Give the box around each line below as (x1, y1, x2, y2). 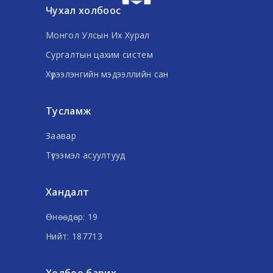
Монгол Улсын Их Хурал (46, 29, 150, 41)
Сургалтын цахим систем (46, 48, 154, 60)
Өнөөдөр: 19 (46, 210, 98, 222)
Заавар (46, 129, 76, 141)
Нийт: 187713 (46, 230, 102, 242)
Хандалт (46, 185, 90, 199)
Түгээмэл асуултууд (46, 149, 126, 161)
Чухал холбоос (46, 3, 121, 17)
